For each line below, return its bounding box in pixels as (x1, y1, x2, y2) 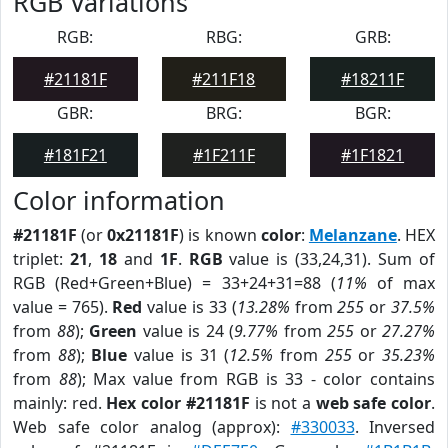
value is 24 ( (137, 320, 234, 342)
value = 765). (13, 296, 113, 318)
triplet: (13, 248, 70, 270)
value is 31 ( (127, 344, 230, 366)
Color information (13, 183, 225, 217)
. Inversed (354, 416, 435, 438)
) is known (179, 224, 261, 246)
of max (366, 272, 436, 294)
